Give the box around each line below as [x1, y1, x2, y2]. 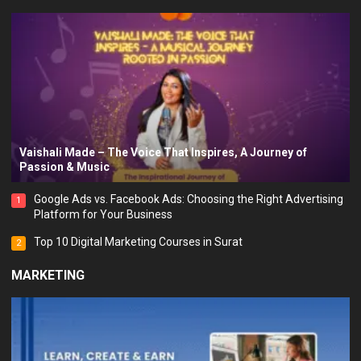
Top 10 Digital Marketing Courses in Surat [34, 234, 243, 248]
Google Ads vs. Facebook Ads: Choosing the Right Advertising [34, 192, 344, 205]
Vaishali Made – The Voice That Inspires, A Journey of [19, 145, 308, 159]
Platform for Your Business [34, 207, 173, 221]
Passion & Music [19, 160, 110, 173]
